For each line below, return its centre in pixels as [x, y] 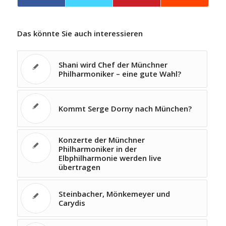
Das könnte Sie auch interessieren [80, 33]
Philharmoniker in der [97, 149]
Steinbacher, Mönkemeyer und [114, 194]
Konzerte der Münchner [101, 140]
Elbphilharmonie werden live [110, 158]
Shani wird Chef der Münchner [113, 65]
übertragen [79, 167]
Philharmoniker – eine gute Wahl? [120, 74]
